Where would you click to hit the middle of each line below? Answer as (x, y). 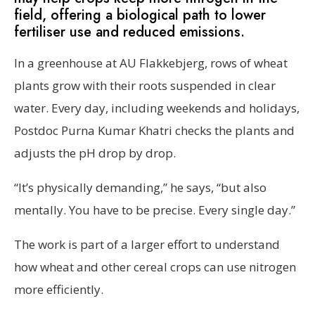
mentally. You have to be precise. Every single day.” (155, 210)
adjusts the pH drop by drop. (95, 153)
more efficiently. (59, 289)
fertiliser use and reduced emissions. (129, 32)
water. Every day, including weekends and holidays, (157, 108)
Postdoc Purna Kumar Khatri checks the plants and (154, 130)
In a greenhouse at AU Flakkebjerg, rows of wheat (151, 63)
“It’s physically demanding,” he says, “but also (140, 187)
